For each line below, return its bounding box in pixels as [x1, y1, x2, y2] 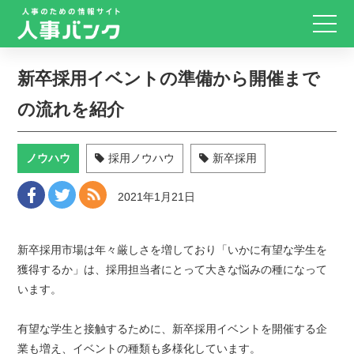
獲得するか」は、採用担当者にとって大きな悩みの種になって [17, 263, 328, 276]
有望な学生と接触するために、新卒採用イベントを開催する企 [17, 322, 328, 335]
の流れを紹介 [17, 100, 125, 119]
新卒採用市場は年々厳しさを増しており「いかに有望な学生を [17, 243, 328, 256]
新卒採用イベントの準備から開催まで [17, 69, 321, 88]
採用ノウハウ [108, 152, 175, 164]
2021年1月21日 [118, 190, 196, 203]
